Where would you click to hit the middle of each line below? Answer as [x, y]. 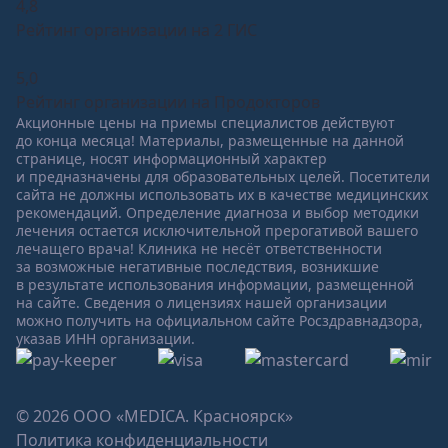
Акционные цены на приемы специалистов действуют [205, 122]
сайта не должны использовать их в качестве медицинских [222, 194]
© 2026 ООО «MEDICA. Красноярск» [154, 415]
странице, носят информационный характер [171, 158]
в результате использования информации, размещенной [215, 284]
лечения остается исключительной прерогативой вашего [217, 230]
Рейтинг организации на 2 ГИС [136, 29]
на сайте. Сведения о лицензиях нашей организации [201, 302]
